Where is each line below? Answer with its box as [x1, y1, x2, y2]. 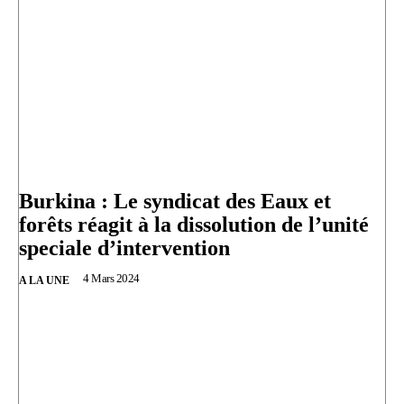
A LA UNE [19, 274, 69, 288]
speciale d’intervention [19, 236, 230, 261]
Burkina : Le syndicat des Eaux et [19, 189, 331, 214]
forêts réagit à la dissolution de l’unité [19, 213, 369, 237]
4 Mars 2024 [83, 271, 140, 286]
